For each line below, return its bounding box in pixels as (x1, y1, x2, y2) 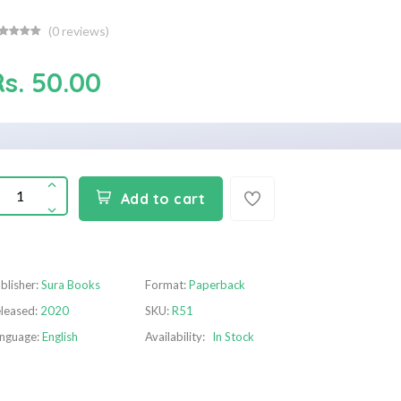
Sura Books (41, 277, 100, 293)
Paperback (189, 277, 245, 293)
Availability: (145, 329, 205, 345)
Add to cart (120, 190, 205, 209)
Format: (145, 277, 189, 293)
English (42, 329, 78, 345)
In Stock (212, 329, 254, 345)
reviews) (59, 23, 109, 39)
